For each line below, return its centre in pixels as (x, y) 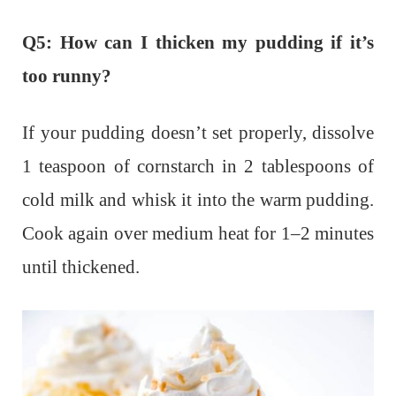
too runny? (67, 76)
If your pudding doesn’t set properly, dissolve (198, 132)
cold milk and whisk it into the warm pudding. (198, 199)
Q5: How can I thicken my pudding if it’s (198, 42)
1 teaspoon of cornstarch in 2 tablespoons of (198, 166)
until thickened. (81, 267)
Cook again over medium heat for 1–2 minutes (198, 233)
